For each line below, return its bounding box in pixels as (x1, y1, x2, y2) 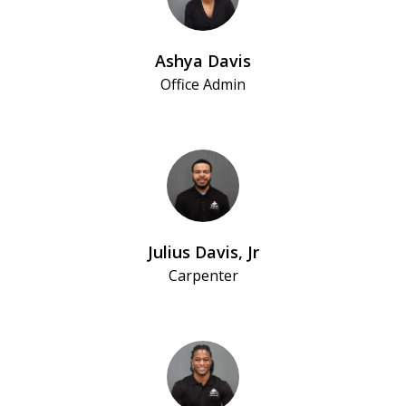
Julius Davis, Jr (147, 241, 259, 264)
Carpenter (168, 266, 238, 286)
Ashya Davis (155, 50, 251, 72)
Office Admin (160, 74, 246, 95)
